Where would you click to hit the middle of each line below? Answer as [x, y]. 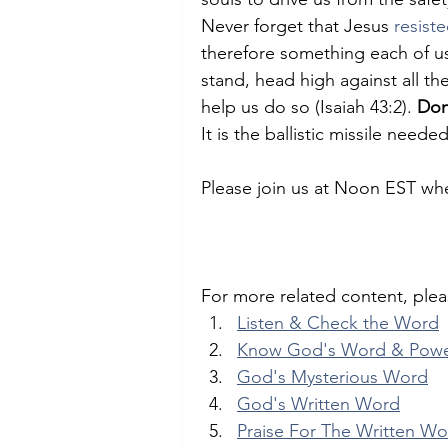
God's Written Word [318, 404]
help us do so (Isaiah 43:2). [309, 107]
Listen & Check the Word [338, 323]
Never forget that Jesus [297, 26]
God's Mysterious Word [332, 377]
